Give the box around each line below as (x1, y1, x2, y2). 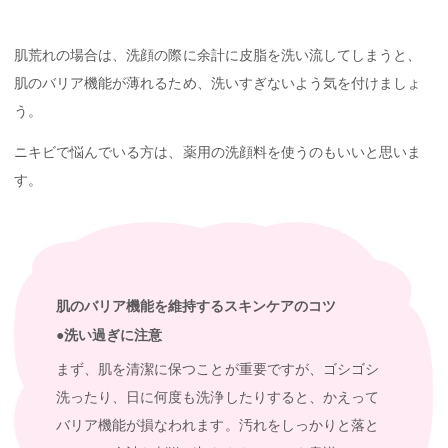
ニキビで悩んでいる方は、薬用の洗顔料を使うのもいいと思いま (14, 143, 422, 160)
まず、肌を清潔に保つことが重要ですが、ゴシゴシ (56, 361, 379, 378)
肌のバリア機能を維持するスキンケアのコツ (56, 297, 336, 314)
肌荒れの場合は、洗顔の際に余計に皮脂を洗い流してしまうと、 (14, 46, 422, 63)
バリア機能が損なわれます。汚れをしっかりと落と (56, 417, 379, 434)
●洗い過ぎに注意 (56, 326, 162, 343)
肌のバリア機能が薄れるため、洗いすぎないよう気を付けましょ (14, 74, 422, 91)
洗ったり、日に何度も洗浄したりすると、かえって (56, 389, 379, 406)
